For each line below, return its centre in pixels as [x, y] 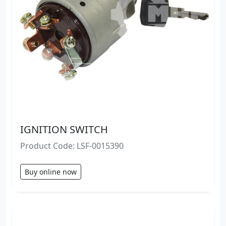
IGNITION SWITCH [64, 129]
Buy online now [51, 172]
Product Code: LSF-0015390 [72, 146]
